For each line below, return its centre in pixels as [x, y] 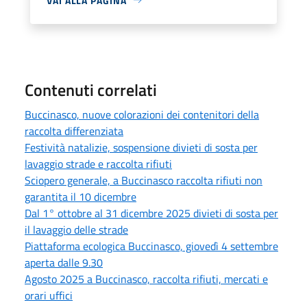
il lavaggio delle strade [76, 229]
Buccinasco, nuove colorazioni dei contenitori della [142, 114]
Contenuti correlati [91, 89]
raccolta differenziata [74, 131]
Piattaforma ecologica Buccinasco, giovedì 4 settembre [151, 246]
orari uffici [49, 295]
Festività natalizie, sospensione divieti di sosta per [141, 147]
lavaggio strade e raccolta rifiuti [98, 163]
